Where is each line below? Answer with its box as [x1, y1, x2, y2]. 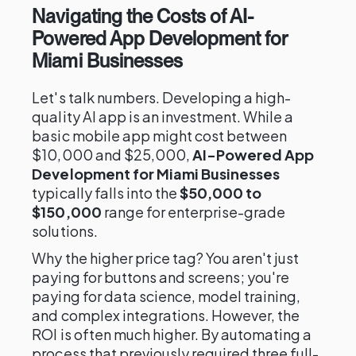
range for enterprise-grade [101, 203, 286, 221]
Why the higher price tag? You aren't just [32, 249, 300, 267]
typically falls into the [32, 184, 180, 202]
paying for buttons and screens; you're [32, 268, 290, 286]
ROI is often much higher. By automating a [32, 325, 312, 343]
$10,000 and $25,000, [32, 145, 192, 164]
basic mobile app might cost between [32, 126, 288, 145]
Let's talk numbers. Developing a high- [32, 88, 292, 106]
